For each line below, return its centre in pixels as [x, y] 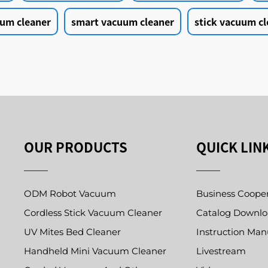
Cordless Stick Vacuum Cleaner [93, 213]
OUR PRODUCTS [75, 147]
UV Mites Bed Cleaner [72, 232]
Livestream [221, 251]
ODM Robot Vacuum [70, 194]
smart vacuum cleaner [123, 22]
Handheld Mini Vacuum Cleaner [95, 251]
